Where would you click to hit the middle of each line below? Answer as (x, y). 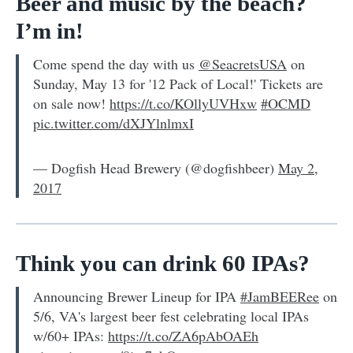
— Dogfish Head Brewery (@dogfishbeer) (156, 167)
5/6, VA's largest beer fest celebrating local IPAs (171, 316)
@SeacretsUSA (243, 63)
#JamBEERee (280, 296)
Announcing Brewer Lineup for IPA (137, 296)
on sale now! (71, 103)
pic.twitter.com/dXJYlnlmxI (113, 123)
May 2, (298, 167)
